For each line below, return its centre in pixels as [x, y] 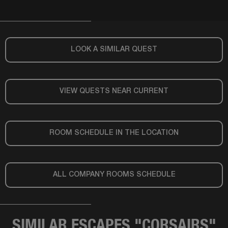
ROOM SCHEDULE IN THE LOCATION [114, 133]
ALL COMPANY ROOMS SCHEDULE [114, 175]
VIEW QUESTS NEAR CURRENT [114, 91]
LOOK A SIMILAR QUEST [114, 49]
